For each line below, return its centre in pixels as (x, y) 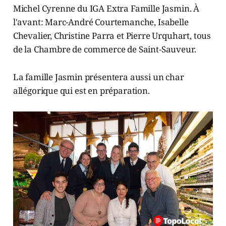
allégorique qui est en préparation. (81, 91)
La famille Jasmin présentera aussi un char (98, 77)
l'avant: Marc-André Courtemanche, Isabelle (101, 22)
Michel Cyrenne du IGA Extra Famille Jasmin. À (106, 9)
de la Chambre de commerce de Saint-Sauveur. (104, 49)
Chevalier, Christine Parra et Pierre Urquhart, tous (112, 36)
